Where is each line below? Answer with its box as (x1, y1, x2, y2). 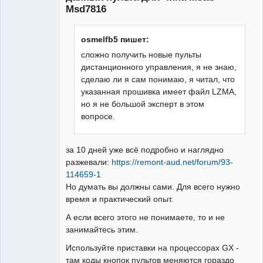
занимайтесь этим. (66, 225, 140, 235)
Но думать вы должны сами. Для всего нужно (66, 182, 240, 192)
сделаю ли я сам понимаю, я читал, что (81, 75, 235, 85)
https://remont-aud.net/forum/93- (112, 157, 233, 167)
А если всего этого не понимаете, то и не (66, 213, 225, 222)
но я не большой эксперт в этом (81, 99, 205, 109)
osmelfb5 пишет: (81, 35, 150, 45)
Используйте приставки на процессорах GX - (66, 243, 239, 253)
